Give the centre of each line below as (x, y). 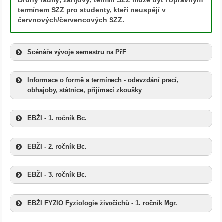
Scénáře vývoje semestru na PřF (77, 52)
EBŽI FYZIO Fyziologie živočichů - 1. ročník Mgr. (102, 203)
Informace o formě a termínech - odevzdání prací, (103, 80)
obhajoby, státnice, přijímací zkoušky (84, 90)
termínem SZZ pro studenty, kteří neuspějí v (92, 10)
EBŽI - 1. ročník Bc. (57, 118)
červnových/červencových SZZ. (71, 20)
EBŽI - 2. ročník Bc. (57, 146)
